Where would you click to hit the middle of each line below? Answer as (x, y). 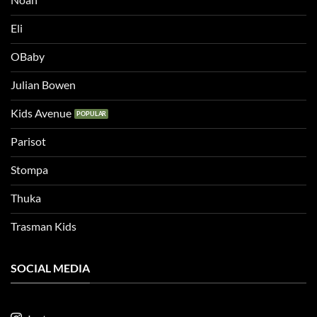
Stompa (29, 170)
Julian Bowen (43, 85)
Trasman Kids (44, 226)
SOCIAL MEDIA (50, 268)
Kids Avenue (41, 113)
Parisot (28, 142)
